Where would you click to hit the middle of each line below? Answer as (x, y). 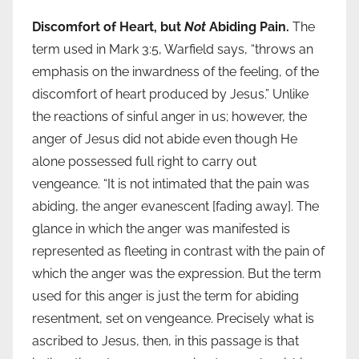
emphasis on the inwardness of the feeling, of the (175, 72)
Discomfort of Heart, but (108, 27)
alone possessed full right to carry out (144, 162)
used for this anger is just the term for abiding (165, 296)
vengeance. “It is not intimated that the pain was (171, 184)
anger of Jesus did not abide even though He (165, 139)
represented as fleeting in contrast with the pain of (178, 252)
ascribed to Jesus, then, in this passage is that (165, 341)
